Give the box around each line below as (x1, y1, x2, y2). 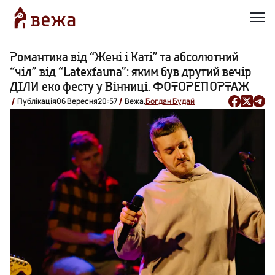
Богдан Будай (145, 95, 195, 106)
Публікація (17, 95, 56, 106)
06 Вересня (56, 95, 98, 106)
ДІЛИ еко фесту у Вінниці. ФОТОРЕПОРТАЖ (10, 78, 249, 94)
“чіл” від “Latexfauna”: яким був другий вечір (10, 63, 252, 79)
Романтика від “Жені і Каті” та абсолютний (10, 48, 239, 64)
